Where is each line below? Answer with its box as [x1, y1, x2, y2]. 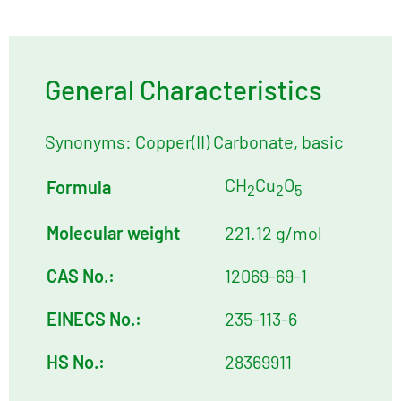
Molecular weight [47, 222, 180, 244]
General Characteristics [45, 73, 322, 107]
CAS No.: [47, 265, 115, 287]
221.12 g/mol [225, 222, 322, 244]
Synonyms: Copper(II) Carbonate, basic [45, 131, 343, 153]
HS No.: [47, 351, 105, 373]
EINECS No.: [47, 308, 141, 330]
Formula [47, 176, 111, 199]
